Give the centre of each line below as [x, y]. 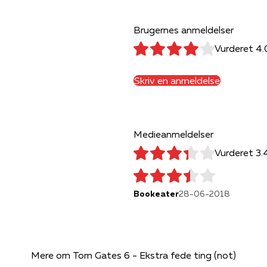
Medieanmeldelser [173, 134]
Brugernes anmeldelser [184, 30]
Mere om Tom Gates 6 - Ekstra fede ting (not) [133, 255]
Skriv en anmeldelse [177, 80]
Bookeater [156, 193]
